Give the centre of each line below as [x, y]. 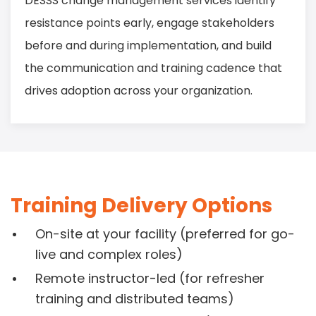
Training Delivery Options [141, 206]
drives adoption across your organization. [139, 91]
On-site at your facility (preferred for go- [165, 234]
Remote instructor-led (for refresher [150, 279]
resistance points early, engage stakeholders [150, 23]
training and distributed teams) [135, 299]
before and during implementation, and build [148, 46]
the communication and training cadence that [153, 68]
